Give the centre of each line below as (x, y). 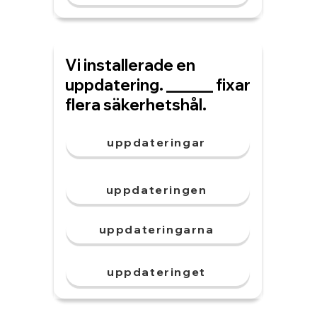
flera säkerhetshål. (136, 105)
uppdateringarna (156, 229)
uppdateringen (156, 190)
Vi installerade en (130, 65)
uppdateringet (156, 272)
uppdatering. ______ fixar (158, 85)
